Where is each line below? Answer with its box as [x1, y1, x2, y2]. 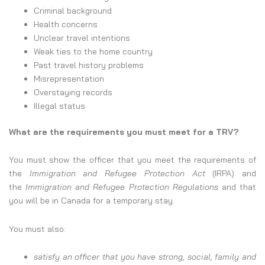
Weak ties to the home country [34, 46, 153, 57]
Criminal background [34, 5, 112, 16]
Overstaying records [34, 86, 112, 98]
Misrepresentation [34, 73, 104, 84]
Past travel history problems [34, 59, 144, 70]
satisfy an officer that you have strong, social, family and [34, 251, 256, 263]
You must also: [9, 223, 66, 234]
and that [218, 182, 257, 193]
